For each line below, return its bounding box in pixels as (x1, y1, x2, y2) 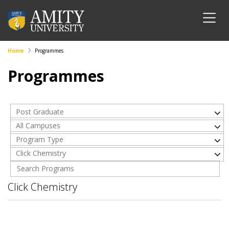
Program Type (16, 134, 63, 144)
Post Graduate (16, 107, 64, 117)
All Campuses (16, 121, 60, 130)
